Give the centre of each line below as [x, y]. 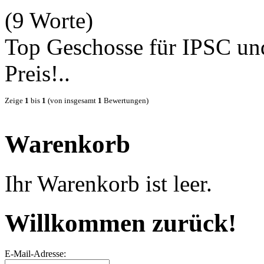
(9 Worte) [49, 20]
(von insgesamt [72, 100]
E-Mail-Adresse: [35, 254]
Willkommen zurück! [121, 223]
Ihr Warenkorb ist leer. [108, 183]
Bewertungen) [125, 100]
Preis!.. [37, 73]
